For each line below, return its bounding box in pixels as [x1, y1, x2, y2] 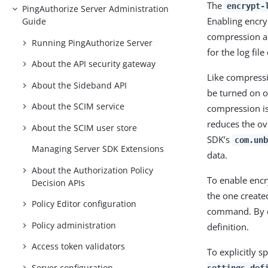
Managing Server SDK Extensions [32, 143, 165, 155]
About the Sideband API [32, 79, 127, 91]
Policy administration [32, 219, 117, 231]
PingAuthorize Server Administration [22, 2, 169, 14]
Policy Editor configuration [32, 198, 137, 210]
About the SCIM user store [32, 121, 138, 133]
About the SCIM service [32, 100, 125, 112]
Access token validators [32, 240, 126, 252]
